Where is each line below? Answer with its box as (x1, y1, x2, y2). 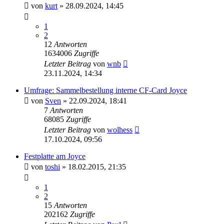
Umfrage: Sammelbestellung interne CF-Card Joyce (24, 85, 187, 94)
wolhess (107, 125, 132, 134)
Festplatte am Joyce (24, 151, 85, 160)
